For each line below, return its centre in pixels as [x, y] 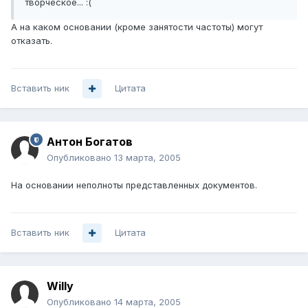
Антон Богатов [90, 142]
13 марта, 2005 [147, 158]
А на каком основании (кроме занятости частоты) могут [137, 27]
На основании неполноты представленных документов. [134, 185]
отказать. [32, 41]
